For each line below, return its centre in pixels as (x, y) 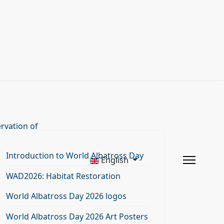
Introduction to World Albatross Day (75, 155)
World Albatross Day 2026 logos (66, 196)
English (115, 160)
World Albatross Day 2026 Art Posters (77, 216)
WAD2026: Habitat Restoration (63, 176)
